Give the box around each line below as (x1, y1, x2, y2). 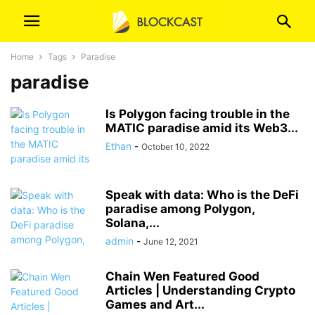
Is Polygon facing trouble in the (105, 107, 290, 121)
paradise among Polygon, (105, 202, 255, 216)
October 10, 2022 (141, 141, 210, 152)
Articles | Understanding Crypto (105, 283, 295, 297)
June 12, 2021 (143, 236, 198, 247)
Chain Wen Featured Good (105, 269, 259, 283)
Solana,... (105, 216, 160, 230)
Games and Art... (105, 297, 205, 311)
